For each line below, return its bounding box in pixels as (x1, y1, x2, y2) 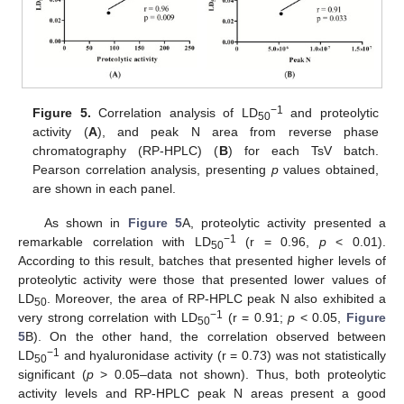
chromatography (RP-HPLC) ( (32, 143, 219, 159)
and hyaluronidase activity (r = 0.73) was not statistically (60, 348, 386, 363)
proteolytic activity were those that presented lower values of (18, 272, 386, 288)
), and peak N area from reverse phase (96, 124, 379, 140)
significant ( (18, 367, 87, 382)
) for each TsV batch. (227, 143, 379, 159)
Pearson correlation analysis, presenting (32, 162, 271, 178)
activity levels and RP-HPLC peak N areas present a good (18, 386, 386, 401)
